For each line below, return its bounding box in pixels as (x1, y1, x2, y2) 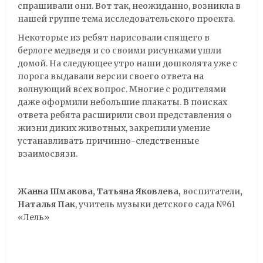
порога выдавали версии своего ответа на (18, 70, 204, 82)
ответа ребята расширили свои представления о (18, 109, 232, 120)
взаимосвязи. (18, 148, 77, 159)
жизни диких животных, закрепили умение (18, 122, 210, 133)
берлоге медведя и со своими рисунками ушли (18, 45, 221, 56)
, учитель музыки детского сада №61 (75, 198, 235, 210)
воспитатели (183, 186, 240, 197)
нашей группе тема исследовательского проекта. (18, 13, 235, 24)
